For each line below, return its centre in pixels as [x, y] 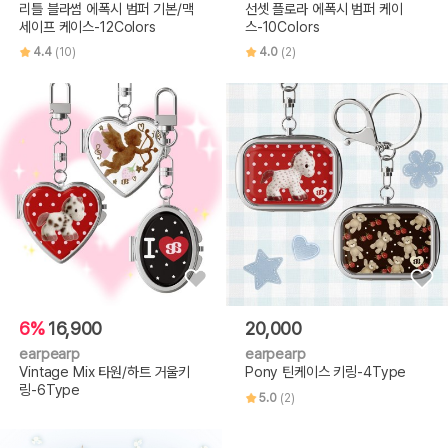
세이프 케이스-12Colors [87, 26]
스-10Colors [282, 26]
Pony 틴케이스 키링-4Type [325, 372]
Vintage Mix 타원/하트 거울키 [105, 372]
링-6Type [50, 390]
